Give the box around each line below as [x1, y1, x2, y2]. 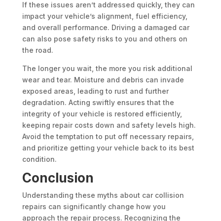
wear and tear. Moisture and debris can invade [22, 75, 184, 84]
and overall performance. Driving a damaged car [22, 23, 189, 32]
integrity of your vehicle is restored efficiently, [22, 110, 182, 118]
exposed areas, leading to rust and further [22, 87, 169, 96]
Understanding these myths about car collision [22, 191, 184, 200]
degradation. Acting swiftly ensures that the [22, 98, 174, 107]
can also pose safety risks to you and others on [22, 35, 187, 43]
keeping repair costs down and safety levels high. [22, 121, 196, 130]
